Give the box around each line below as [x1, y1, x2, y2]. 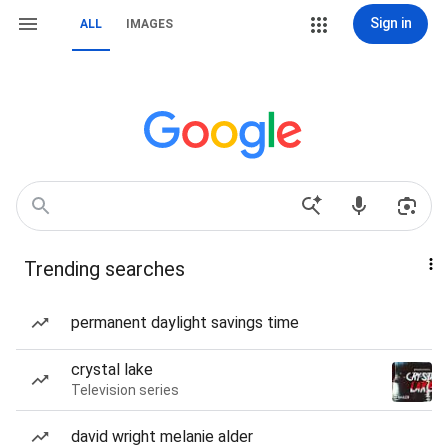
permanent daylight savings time [71, 313, 299, 332]
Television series [71, 382, 179, 398]
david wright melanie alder [71, 427, 253, 446]
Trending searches [24, 257, 185, 281]
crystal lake [71, 360, 153, 379]
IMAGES [126, 17, 173, 31]
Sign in [369, 15, 412, 31]
